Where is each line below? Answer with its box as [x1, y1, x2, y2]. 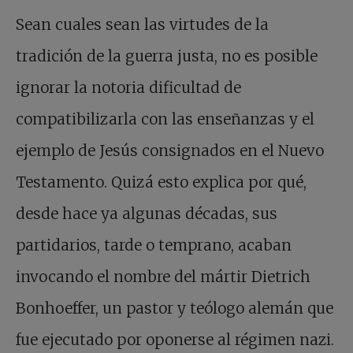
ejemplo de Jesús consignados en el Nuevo [16, 141, 324, 161]
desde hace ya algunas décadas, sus [16, 204, 277, 224]
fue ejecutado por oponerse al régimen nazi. [16, 330, 334, 350]
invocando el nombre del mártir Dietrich [16, 267, 310, 287]
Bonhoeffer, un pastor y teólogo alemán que [16, 299, 333, 318]
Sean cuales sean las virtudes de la [16, 15, 269, 35]
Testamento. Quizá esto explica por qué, [16, 173, 307, 192]
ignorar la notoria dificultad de [16, 78, 241, 98]
